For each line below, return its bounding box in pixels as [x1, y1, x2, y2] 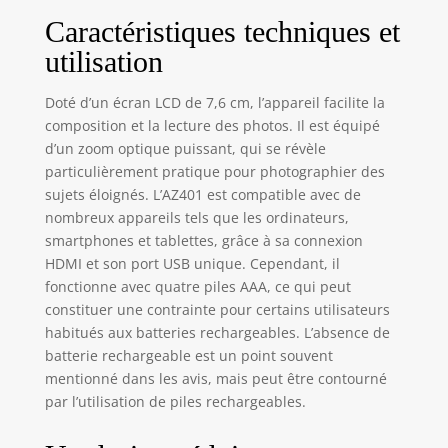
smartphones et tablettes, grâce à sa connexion [44, 230, 363, 250]
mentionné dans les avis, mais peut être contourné [44, 368, 387, 388]
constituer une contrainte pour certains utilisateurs [44, 299, 390, 319]
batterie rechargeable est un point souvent [44, 345, 333, 365]
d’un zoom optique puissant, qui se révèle [44, 138, 326, 158]
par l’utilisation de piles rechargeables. [44, 391, 306, 411]
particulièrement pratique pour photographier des [44, 161, 385, 181]
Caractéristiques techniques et [44, 14, 400, 48]
